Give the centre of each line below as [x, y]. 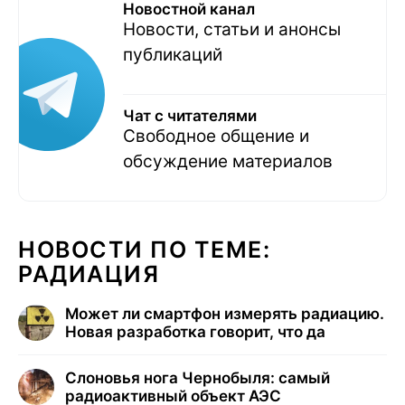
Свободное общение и [216, 137]
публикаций [173, 55]
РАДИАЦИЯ [89, 274]
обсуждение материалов [228, 162]
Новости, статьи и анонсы [232, 30]
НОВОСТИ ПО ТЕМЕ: [144, 250]
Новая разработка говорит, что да [195, 332]
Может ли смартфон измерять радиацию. [225, 314]
